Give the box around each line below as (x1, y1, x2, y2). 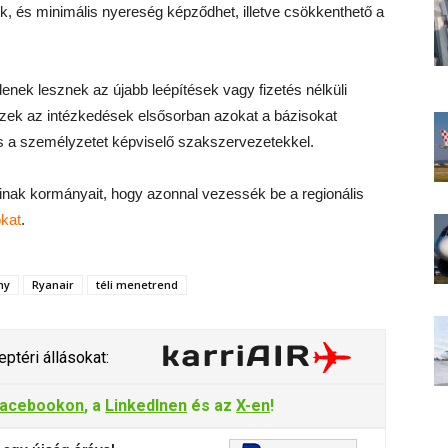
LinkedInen (105, 396, 187, 415)
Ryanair (32, 277, 74, 292)
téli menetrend (96, 277, 178, 292)
